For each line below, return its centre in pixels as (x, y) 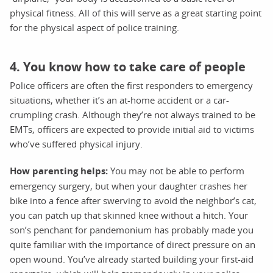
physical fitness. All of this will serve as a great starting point (136, 12)
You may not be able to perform (176, 170)
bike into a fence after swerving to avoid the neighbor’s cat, (133, 200)
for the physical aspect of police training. (94, 27)
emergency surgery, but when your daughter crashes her (129, 186)
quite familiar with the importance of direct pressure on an (133, 244)
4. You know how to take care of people (128, 66)
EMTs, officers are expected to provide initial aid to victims (132, 129)
